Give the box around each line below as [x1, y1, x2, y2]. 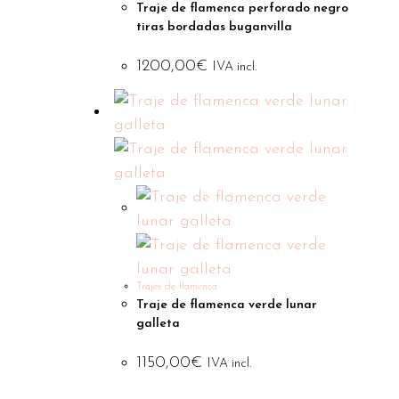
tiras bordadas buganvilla [136, 20, 293, 34]
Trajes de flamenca [136, 281, 218, 292]
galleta [136, 317, 181, 330]
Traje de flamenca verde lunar [136, 298, 318, 312]
